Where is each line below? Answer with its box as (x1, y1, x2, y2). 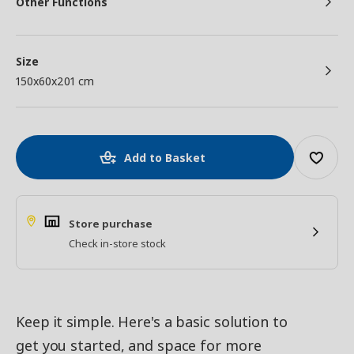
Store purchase (69, 217, 153, 231)
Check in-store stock (69, 236, 166, 250)
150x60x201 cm (16, 73, 94, 88)
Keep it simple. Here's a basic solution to (16, 312, 288, 331)
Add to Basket (124, 150, 205, 165)
